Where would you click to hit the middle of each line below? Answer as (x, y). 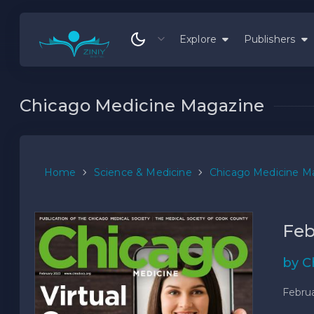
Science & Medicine (143, 172)
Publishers (271, 39)
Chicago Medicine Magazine (142, 105)
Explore (201, 39)
